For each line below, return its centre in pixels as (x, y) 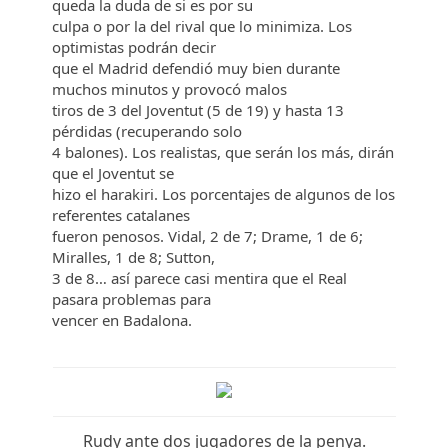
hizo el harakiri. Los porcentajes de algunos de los (224, 194)
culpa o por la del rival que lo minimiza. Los (202, 26)
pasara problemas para (134, 299)
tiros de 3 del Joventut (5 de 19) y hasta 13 (198, 110)
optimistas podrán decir (136, 47)
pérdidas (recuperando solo (149, 131)
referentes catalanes (123, 215)
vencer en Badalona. (122, 320)
